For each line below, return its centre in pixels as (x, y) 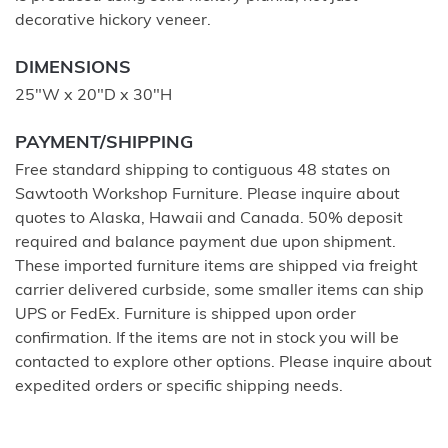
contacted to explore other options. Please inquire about (223, 362)
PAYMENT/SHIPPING (104, 143)
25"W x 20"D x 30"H (93, 95)
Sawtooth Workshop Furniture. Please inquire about (207, 194)
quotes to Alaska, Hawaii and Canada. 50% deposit (209, 218)
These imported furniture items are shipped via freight (216, 266)
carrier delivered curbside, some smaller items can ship (219, 290)
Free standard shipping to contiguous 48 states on (202, 170)
